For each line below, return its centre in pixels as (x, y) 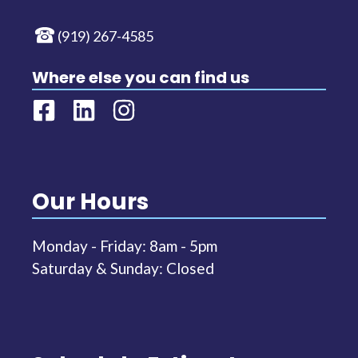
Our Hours (90, 201)
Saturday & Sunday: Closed (123, 268)
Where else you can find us (141, 77)
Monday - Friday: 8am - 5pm (125, 245)
